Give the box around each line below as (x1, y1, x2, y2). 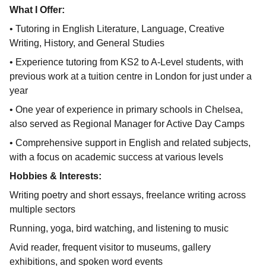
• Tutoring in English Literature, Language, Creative (9, 23, 224, 34)
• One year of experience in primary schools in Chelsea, (9, 104, 243, 115)
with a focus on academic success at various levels (9, 151, 223, 162)
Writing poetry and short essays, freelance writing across (9, 189, 246, 200)
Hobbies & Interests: (9, 170, 102, 181)
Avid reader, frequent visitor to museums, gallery (9, 242, 211, 252)
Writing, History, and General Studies (9, 37, 164, 48)
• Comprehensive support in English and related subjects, (9, 137, 251, 148)
